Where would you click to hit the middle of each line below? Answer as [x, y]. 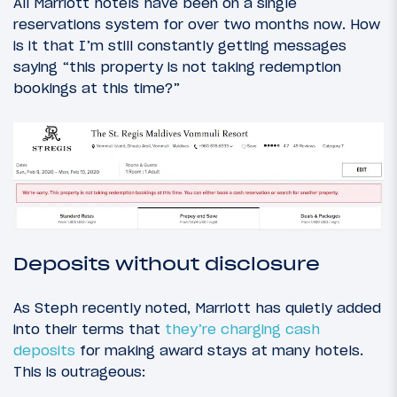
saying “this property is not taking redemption [177, 66]
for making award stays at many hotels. [219, 350]
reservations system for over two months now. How [197, 23]
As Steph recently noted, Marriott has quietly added [197, 308]
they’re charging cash [242, 329]
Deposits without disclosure [167, 265]
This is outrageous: [79, 372]
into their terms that [89, 329]
